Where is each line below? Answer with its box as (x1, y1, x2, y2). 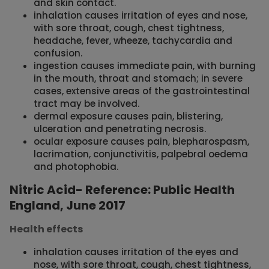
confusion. (34, 47, 82, 60)
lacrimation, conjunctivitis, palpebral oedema (34, 148, 248, 161)
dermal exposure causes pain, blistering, (34, 110, 223, 123)
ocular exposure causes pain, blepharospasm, (34, 135, 249, 148)
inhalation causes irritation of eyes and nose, (34, 9, 247, 22)
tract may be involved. (34, 97, 139, 110)
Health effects (10, 222, 83, 237)
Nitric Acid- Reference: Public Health (10, 181, 235, 199)
